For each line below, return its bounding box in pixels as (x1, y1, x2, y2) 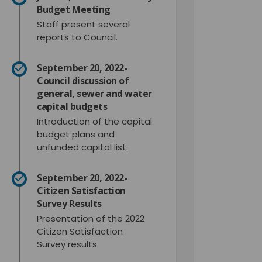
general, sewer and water (37, 87, 152, 100)
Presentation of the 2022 (37, 212, 145, 225)
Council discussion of (37, 74, 129, 87)
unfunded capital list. (37, 140, 129, 153)
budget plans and (37, 127, 115, 140)
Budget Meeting (37, 2, 111, 16)
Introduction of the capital (37, 115, 153, 127)
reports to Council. (37, 30, 118, 43)
